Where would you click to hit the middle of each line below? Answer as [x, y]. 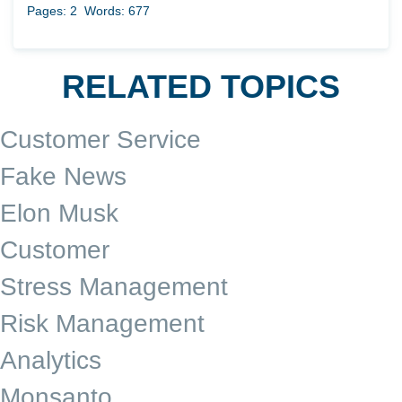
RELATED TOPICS [201, 86]
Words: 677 [117, 10]
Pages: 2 [52, 10]
